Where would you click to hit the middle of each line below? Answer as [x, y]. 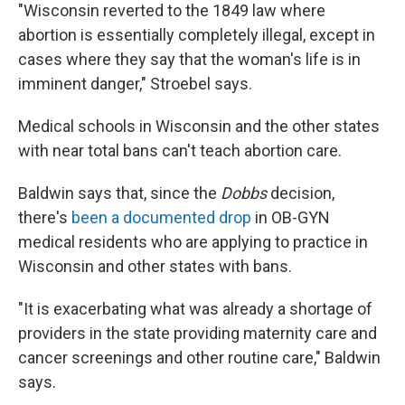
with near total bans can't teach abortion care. [180, 151]
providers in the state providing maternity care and [198, 333]
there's [45, 217]
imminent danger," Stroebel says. [135, 84]
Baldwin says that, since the [119, 193]
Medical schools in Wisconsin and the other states [199, 126]
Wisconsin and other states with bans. [155, 266]
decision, [301, 193]
